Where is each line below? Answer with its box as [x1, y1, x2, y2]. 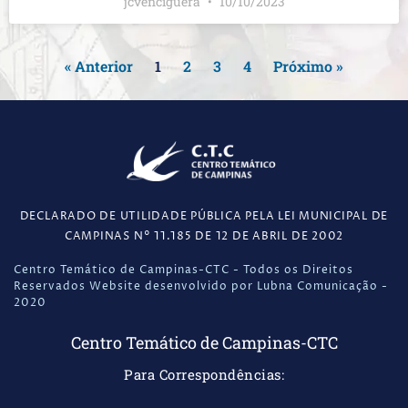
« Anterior [65, 56, 133, 76]
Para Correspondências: [124, 365, 284, 384]
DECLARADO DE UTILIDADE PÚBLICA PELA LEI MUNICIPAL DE [19, 208, 389, 224]
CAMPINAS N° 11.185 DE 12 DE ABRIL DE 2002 [64, 228, 344, 244]
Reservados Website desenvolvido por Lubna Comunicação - [14, 279, 388, 295]
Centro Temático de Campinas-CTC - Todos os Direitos [14, 262, 353, 279]
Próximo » [273, 56, 343, 76]
